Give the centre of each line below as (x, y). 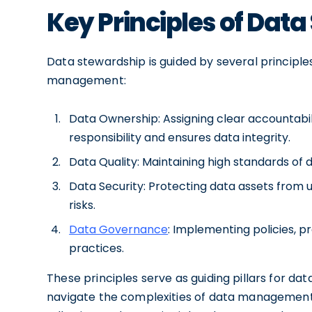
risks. (83, 205)
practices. (97, 248)
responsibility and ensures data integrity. (180, 138)
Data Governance (119, 229)
